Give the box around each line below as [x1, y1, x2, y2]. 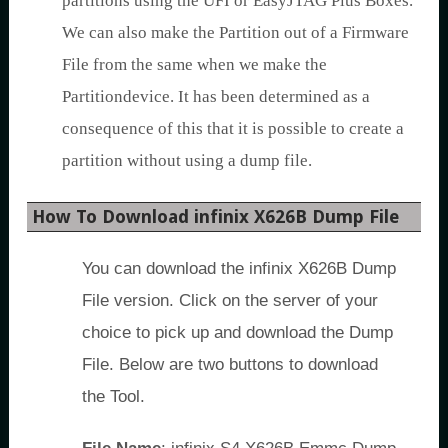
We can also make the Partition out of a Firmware [62, 22, 409, 42]
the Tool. [82, 386, 145, 406]
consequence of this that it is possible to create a [62, 118, 404, 138]
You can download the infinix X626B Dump [82, 258, 396, 278]
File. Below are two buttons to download [82, 354, 378, 374]
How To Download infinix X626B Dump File [32, 205, 399, 227]
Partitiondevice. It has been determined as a [62, 86, 370, 106]
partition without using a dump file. [62, 150, 312, 170]
